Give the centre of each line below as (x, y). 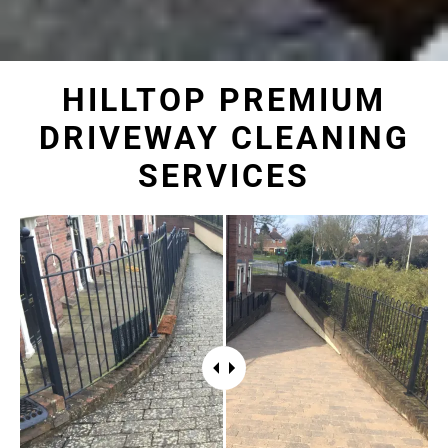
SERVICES (224, 175)
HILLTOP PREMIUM (224, 99)
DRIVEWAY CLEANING (224, 137)
